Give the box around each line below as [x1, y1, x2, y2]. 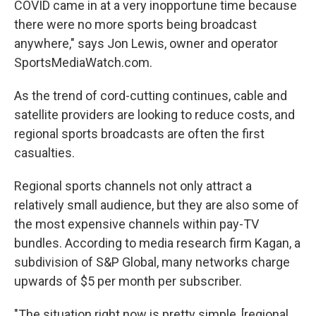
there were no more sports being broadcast [14, 16, 257, 32]
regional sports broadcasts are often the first [14, 126, 265, 141]
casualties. [14, 145, 75, 160]
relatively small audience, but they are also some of [14, 197, 299, 212]
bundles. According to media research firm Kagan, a [14, 235, 300, 250]
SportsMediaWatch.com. [14, 54, 152, 70]
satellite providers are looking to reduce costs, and [14, 107, 295, 122]
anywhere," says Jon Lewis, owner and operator [14, 35, 278, 51]
